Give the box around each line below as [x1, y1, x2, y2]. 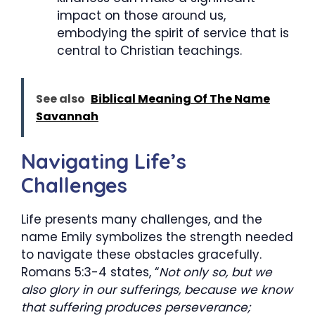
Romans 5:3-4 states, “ [21, 263, 159, 281]
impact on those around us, [57, 7, 226, 24]
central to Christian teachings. [57, 42, 242, 59]
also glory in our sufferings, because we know [21, 281, 292, 298]
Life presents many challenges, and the [21, 210, 262, 228]
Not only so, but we [159, 263, 272, 281]
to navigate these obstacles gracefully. [21, 245, 262, 263]
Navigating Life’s [21, 148, 186, 174]
